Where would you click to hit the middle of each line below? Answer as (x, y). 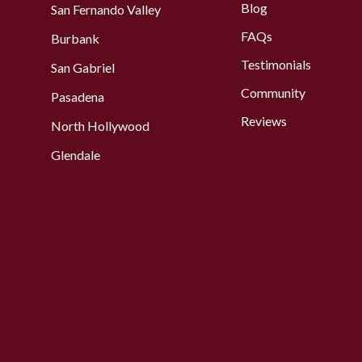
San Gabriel (82, 67)
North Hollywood (100, 126)
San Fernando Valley (105, 9)
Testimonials (276, 64)
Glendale (75, 155)
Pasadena (77, 97)
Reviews (263, 121)
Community (273, 93)
